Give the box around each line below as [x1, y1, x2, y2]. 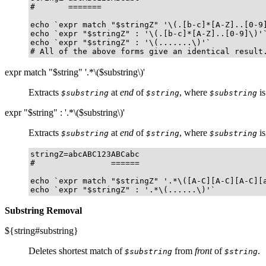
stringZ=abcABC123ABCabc [30, 149, 140, 159]
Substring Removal [5, 205, 82, 216]
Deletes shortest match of [28, 245, 125, 256]
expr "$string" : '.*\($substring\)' [5, 107, 125, 118]
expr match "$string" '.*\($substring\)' [5, 66, 145, 77]
